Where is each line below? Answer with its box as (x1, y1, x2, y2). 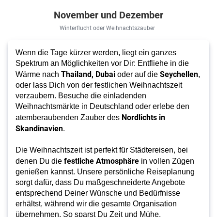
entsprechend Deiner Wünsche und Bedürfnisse (15, 189, 180, 198)
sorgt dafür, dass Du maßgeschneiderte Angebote (15, 178, 185, 187)
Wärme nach (15, 70, 61, 79)
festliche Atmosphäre (62, 155, 139, 166)
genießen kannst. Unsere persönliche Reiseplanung (15, 168, 195, 176)
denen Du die (15, 157, 62, 166)
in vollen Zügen (139, 157, 194, 166)
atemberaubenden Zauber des (15, 113, 122, 122)
